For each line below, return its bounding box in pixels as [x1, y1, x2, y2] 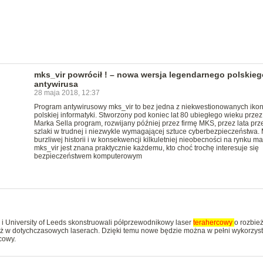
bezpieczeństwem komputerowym [33, 152, 142, 160]
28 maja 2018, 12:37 [33, 89, 100, 97]
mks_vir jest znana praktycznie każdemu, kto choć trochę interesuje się [33, 144, 259, 152]
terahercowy [193, 218, 234, 227]
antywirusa [33, 79, 78, 89]
